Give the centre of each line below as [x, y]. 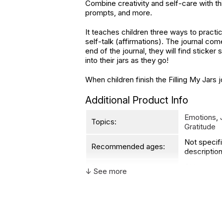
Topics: [104, 122]
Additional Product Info [137, 100]
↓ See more [106, 171]
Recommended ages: [128, 146]
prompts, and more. [119, 13]
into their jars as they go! [128, 60]
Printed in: [108, 167]
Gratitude [200, 127]
